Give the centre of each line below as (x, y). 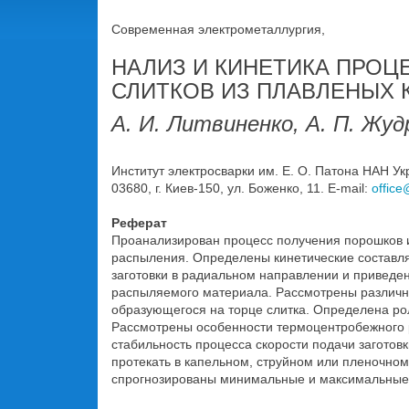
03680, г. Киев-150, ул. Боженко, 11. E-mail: (241, 188)
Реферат (139, 223)
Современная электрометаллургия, (218, 29)
